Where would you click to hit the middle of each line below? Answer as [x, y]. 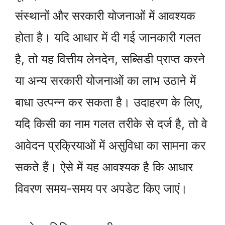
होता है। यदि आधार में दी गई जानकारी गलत [108, 37]
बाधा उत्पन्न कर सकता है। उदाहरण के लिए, [109, 102]
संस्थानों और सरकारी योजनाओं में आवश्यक [105, 16]
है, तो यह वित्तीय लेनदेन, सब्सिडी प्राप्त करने [110, 59]
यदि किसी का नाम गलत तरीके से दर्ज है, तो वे [111, 124]
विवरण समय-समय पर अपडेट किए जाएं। [101, 188]
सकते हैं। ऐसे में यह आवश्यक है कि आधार [104, 167]
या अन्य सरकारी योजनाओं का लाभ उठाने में [105, 80]
